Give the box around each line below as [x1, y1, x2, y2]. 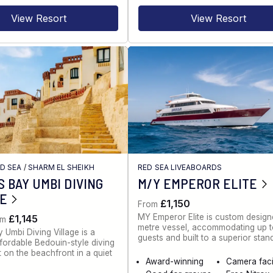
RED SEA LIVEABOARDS [138, 162, 222, 172]
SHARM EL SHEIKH [27, 162, 94, 172]
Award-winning [146, 256, 204, 266]
